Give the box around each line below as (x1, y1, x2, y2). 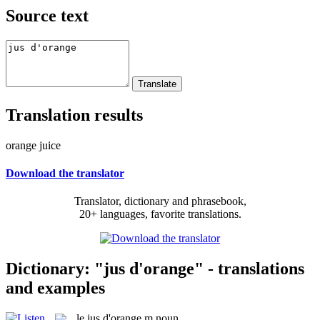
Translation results (6, 105, 143, 124)
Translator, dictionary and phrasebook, (74, 195, 246, 208)
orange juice (6, 139, 61, 151)
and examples (6, 278, 105, 297)
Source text (6, 6, 89, 25)
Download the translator (6, 166, 124, 179)
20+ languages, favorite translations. (79, 208, 241, 221)
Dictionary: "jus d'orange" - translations (6, 259, 304, 278)
